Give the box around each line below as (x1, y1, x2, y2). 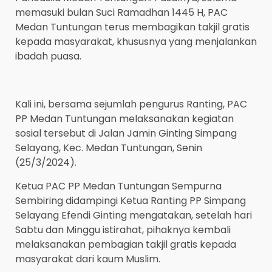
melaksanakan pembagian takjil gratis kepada (15, 237, 236, 252)
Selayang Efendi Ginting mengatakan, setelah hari (15, 208, 252, 223)
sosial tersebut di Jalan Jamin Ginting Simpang (15, 126, 237, 141)
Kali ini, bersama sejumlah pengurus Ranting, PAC (15, 97, 247, 112)
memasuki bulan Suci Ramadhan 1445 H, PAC (15, 5, 228, 20)
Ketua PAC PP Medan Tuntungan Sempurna (15, 179, 222, 194)
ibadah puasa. (15, 49, 81, 64)
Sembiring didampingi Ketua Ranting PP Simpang (15, 194, 246, 208)
